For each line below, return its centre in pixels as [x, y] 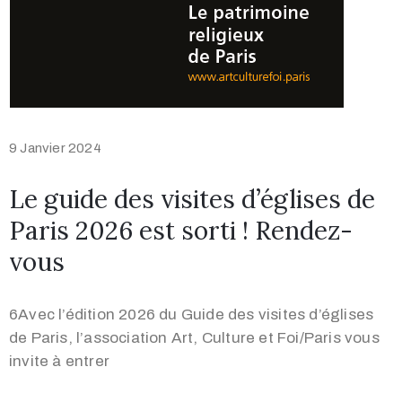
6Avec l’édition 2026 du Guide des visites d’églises [192, 315]
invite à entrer [59, 362]
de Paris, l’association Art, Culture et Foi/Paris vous [194, 338]
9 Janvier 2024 [55, 149]
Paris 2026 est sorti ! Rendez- [181, 231]
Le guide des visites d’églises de [192, 200]
